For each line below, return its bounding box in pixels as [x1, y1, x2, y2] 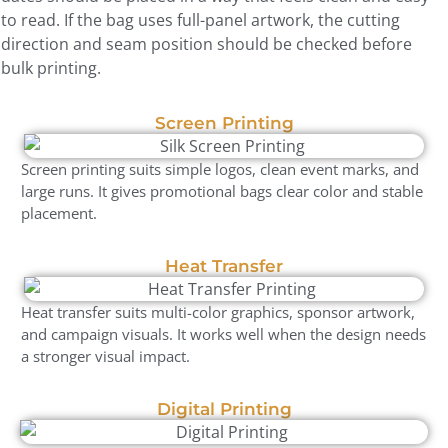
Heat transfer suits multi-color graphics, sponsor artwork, [21, 301, 415, 322]
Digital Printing [156, 399, 292, 420]
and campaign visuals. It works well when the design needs [21, 323, 426, 344]
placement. [21, 202, 97, 223]
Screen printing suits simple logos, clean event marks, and [21, 158, 419, 179]
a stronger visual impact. [21, 345, 190, 366]
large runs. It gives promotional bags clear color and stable [21, 180, 423, 201]
